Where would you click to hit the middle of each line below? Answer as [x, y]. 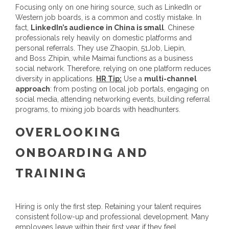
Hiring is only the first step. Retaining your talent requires [108, 207]
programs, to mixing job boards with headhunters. [98, 109]
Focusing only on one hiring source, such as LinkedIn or [108, 7]
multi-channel [170, 79]
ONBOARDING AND [82, 153]
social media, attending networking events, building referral [113, 99]
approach [33, 89]
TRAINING [51, 173]
